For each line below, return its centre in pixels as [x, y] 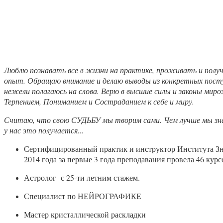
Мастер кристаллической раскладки [85, 214]
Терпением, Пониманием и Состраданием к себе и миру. [99, 101]
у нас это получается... [44, 130]
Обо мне [34, 20]
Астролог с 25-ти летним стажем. [82, 177]
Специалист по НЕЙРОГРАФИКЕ [83, 196]
